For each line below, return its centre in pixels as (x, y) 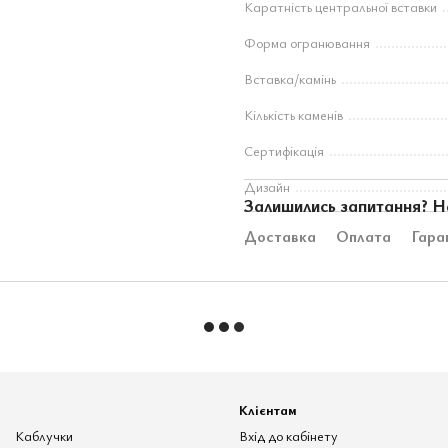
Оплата (363, 236)
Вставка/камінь (290, 78)
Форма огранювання (307, 42)
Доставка (280, 236)
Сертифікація (284, 150)
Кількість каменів (293, 114)
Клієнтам (268, 410)
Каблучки (44, 436)
